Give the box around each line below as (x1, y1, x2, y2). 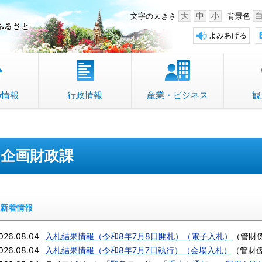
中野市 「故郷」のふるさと (34, 10, 149, 22)
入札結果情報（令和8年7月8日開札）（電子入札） (45, 231, 232, 241)
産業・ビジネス (146, 89, 208, 101)
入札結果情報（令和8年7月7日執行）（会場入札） (45, 245, 232, 255)
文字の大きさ (130, 12, 178, 20)
